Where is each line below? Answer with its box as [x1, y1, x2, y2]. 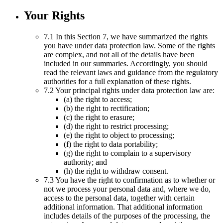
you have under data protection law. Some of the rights [44, 41, 215, 50]
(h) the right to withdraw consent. [64, 166, 168, 175]
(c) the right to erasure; [64, 112, 134, 121]
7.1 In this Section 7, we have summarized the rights [44, 32, 208, 41]
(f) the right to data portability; [64, 139, 158, 148]
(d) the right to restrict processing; [64, 121, 169, 130]
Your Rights [24, 8, 85, 22]
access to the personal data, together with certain [44, 193, 195, 202]
